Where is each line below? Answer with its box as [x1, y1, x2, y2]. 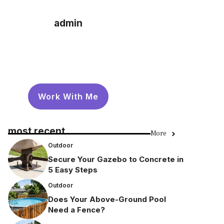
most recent [8, 125, 65, 137]
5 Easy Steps [48, 164, 97, 174]
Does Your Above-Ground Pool [48, 194, 166, 204]
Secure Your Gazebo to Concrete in [48, 154, 183, 164]
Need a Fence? [48, 204, 105, 214]
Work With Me [37, 91, 98, 101]
